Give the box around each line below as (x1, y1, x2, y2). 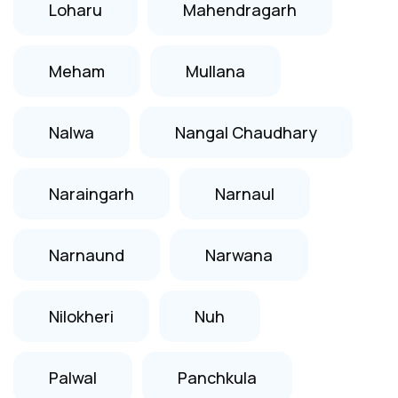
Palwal (49, 366, 97, 388)
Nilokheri (49, 305, 114, 327)
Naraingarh (49, 182, 134, 204)
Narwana (205, 243, 273, 266)
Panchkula (178, 366, 257, 388)
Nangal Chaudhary (175, 121, 317, 143)
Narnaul (215, 182, 275, 204)
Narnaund (49, 243, 124, 266)
